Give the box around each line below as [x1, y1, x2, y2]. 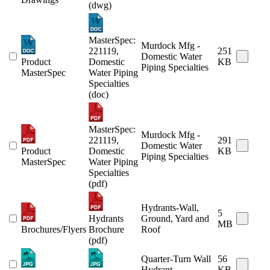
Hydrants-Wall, [141, 202, 199, 213]
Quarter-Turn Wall [141, 254, 211, 265]
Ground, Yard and [141, 213, 209, 224]
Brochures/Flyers [21, 224, 86, 235]
